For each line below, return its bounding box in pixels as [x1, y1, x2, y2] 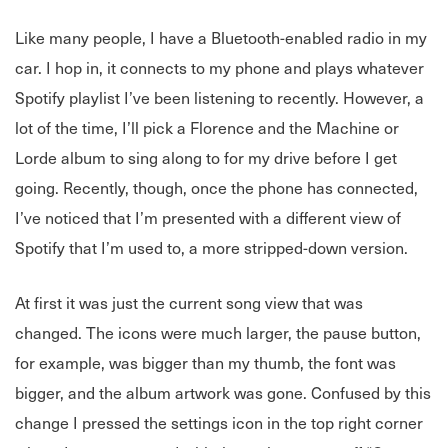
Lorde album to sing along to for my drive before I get [15, 145, 397, 170]
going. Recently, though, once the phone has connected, [15, 175, 418, 200]
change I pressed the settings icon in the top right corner [15, 410, 423, 435]
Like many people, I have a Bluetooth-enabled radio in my [15, 25, 427, 50]
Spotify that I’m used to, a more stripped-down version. [15, 235, 416, 260]
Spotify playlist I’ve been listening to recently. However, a [15, 85, 424, 110]
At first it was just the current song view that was [15, 290, 363, 315]
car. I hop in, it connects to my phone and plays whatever [15, 55, 424, 80]
